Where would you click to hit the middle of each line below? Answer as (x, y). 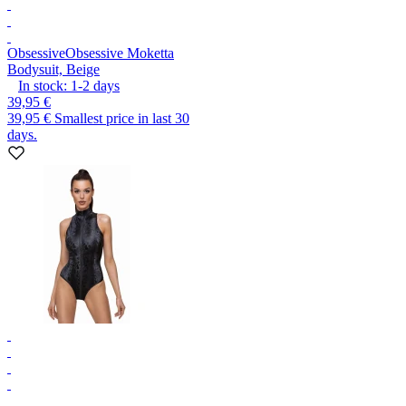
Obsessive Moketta (120, 53)
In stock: (43, 85)
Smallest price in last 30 (122, 118)
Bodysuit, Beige (53, 69)
